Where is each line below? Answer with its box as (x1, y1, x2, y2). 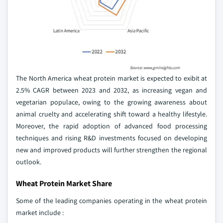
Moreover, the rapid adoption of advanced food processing (16, 121, 207, 130)
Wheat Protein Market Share (16, 178, 112, 189)
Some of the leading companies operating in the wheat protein (16, 196, 207, 205)
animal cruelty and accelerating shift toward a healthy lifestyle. (16, 109, 207, 118)
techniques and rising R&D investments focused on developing (16, 133, 207, 142)
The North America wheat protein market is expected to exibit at (16, 73, 207, 83)
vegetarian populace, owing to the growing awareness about (16, 97, 207, 107)
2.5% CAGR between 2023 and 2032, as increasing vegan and (16, 85, 207, 95)
